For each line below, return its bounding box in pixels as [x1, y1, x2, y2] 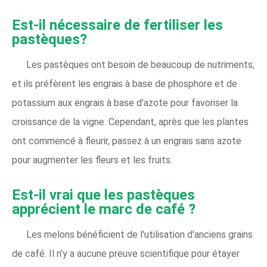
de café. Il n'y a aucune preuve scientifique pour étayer [12, 247, 240, 259]
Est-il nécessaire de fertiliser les [12, 16, 223, 33]
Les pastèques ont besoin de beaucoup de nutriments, [26, 58, 254, 70]
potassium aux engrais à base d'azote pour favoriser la [12, 97, 238, 108]
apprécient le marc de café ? [12, 200, 195, 218]
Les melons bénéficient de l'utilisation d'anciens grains [26, 228, 253, 240]
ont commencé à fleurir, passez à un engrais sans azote [12, 135, 241, 147]
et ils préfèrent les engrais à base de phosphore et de [12, 77, 237, 89]
